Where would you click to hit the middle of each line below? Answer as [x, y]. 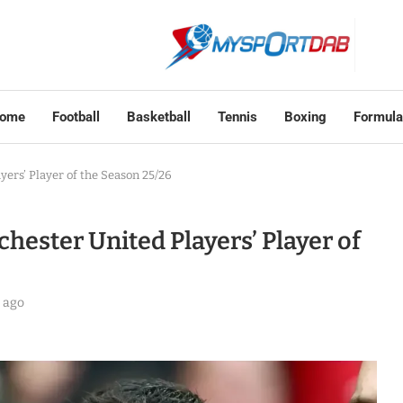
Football [76, 117]
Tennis [237, 117]
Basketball [158, 117]
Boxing [305, 117]
